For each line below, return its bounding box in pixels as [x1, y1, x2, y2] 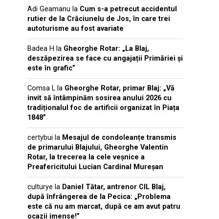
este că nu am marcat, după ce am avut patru [27, 202, 180, 211]
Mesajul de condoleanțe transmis [62, 133, 176, 142]
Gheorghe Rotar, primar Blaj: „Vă [65, 84, 175, 92]
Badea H [27, 44, 54, 53]
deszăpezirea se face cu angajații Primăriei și [27, 54, 183, 63]
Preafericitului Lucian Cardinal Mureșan [27, 163, 163, 171]
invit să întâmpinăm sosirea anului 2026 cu [27, 94, 172, 102]
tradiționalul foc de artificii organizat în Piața [27, 104, 179, 112]
